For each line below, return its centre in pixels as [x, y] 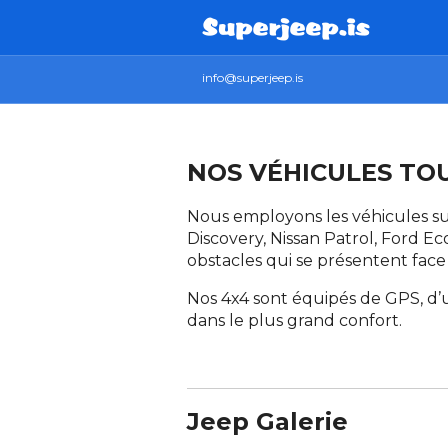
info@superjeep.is [252, 77]
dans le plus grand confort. [294, 321]
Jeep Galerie [267, 422]
